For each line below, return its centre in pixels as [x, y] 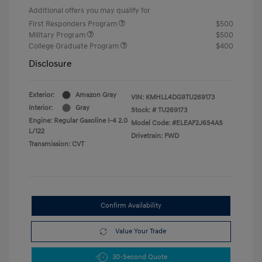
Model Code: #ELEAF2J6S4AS [177, 123]
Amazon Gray [96, 95]
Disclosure [50, 63]
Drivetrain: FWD [155, 136]
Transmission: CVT [56, 144]
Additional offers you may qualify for [89, 10]
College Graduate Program [75, 46]
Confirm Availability [131, 205]
